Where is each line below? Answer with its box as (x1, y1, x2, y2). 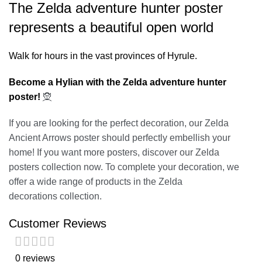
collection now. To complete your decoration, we (39, 162, 239, 172)
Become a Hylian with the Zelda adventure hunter (9, 77, 226, 87)
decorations (9, 191, 57, 201)
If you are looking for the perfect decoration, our (9, 118, 205, 128)
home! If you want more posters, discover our (9, 147, 195, 157)
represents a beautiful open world (9, 19, 213, 35)
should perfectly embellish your (99, 133, 230, 143)
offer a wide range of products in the (9, 177, 158, 187)
